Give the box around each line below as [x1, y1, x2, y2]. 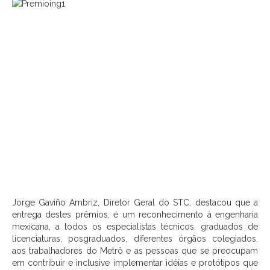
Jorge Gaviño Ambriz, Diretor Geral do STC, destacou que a [12, 198, 258, 207]
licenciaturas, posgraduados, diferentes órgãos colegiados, [12, 234, 258, 243]
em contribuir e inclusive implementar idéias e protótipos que [12, 258, 258, 268]
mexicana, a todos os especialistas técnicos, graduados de [12, 222, 258, 231]
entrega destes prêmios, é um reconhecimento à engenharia [12, 210, 258, 219]
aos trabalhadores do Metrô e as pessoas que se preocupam [12, 246, 258, 256]
